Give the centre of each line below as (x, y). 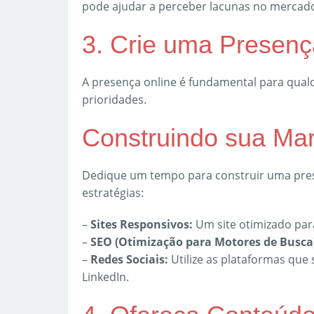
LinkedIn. (105, 277)
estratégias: (113, 193)
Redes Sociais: (129, 259)
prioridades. (114, 100)
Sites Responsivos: (142, 224)
